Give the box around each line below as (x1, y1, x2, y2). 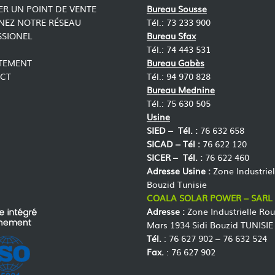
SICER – (147, 151, 180, 164)
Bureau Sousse (147, 2, 207, 15)
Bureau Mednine (147, 83, 215, 96)
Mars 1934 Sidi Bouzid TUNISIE (147, 219, 273, 231)
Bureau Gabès (147, 56, 204, 69)
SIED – (147, 124, 176, 137)
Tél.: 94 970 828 (147, 70, 211, 83)
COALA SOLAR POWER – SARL (147, 192, 273, 204)
